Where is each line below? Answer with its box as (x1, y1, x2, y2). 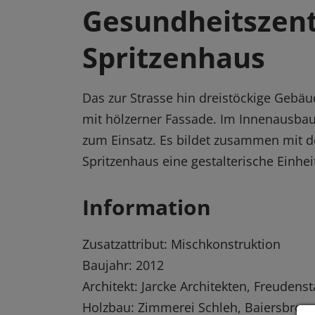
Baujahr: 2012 (82, 257, 164, 274)
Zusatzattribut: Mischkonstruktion (82, 236, 281, 253)
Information (82, 193, 211, 222)
